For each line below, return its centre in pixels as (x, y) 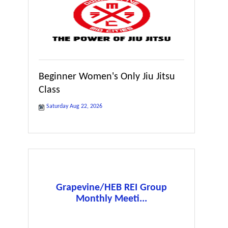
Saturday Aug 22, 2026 (74, 106)
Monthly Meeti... (112, 199)
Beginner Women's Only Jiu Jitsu (107, 77)
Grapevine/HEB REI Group (112, 188)
